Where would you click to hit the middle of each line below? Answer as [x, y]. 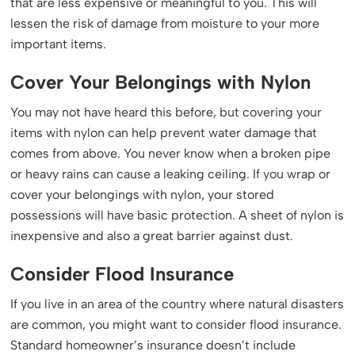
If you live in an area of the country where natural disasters [177, 304]
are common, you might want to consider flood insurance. [176, 324]
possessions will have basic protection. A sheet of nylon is [177, 215]
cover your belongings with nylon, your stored [143, 195]
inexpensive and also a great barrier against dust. [152, 236]
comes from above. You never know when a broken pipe [171, 153]
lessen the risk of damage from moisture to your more [165, 23]
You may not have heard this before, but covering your [166, 112]
